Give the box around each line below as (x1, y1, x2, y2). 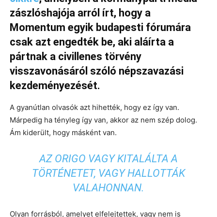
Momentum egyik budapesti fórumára (10, 21, 191, 33)
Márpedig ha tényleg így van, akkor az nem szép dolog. (10, 115, 197, 124)
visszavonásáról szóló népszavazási (10, 65, 184, 77)
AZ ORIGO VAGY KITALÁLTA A (39, 153, 178, 165)
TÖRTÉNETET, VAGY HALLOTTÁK (32, 167, 185, 179)
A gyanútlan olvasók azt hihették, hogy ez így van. (10, 103, 179, 112)
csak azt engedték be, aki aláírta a (10, 36, 174, 48)
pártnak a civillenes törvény (10, 50, 141, 62)
